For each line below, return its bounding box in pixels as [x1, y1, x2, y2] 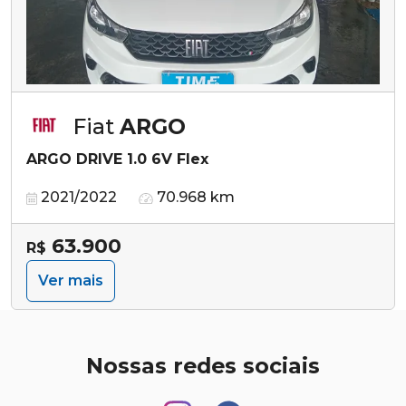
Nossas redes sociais [86, 352, 320, 379]
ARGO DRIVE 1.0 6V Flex [26, 150, 208, 168]
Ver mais [38, 271, 103, 289]
